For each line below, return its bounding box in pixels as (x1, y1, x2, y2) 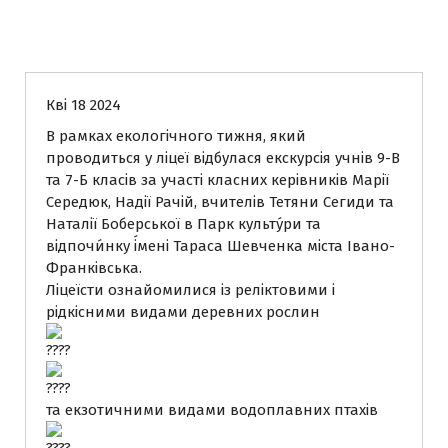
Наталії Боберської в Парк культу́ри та (46, 215, 321, 233)
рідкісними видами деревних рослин (46, 303, 320, 321)
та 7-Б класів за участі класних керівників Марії (46, 171, 389, 189)
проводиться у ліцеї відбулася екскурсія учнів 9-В (46, 149, 400, 167)
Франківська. (46, 259, 142, 277)
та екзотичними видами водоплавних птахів (46, 401, 378, 419)
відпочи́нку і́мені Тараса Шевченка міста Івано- (46, 237, 395, 255)
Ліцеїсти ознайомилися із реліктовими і (46, 281, 335, 299)
